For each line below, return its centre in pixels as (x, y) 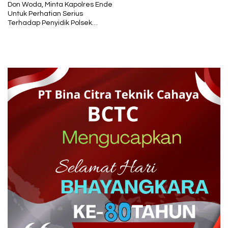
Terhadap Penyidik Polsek (50, 23)
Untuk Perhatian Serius (45, 14)
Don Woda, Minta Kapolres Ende (60, 5)
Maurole (21, 32)
